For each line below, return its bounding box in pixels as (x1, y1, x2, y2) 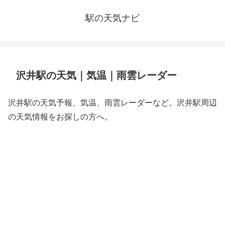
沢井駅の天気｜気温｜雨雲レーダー (16, 70, 177, 81)
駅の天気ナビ (85, 13, 140, 23)
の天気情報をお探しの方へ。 (8, 113, 113, 121)
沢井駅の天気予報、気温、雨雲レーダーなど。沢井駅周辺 (8, 98, 217, 107)
